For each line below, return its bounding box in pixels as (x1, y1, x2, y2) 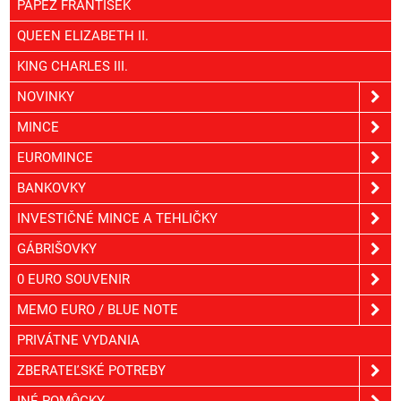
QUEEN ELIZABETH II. (17, 27, 149, 44)
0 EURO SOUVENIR (17, 270, 130, 287)
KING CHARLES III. (17, 57, 128, 74)
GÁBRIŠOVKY (17, 240, 97, 257)
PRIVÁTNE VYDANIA (17, 331, 140, 348)
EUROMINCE (17, 149, 93, 166)
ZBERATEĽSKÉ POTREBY (17, 362, 166, 379)
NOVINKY (17, 88, 74, 105)
